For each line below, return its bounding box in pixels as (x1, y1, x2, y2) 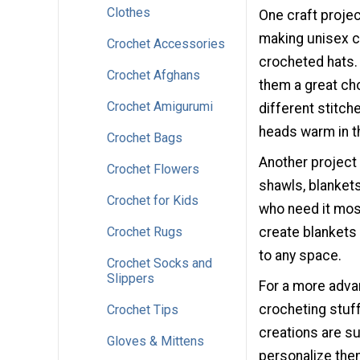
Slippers (107, 270, 154, 286)
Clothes (107, 4, 150, 20)
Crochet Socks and (107, 255, 212, 271)
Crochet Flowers (107, 161, 199, 177)
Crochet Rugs (107, 223, 182, 239)
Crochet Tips (107, 301, 178, 317)
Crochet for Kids (107, 192, 198, 208)
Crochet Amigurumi (107, 98, 213, 114)
